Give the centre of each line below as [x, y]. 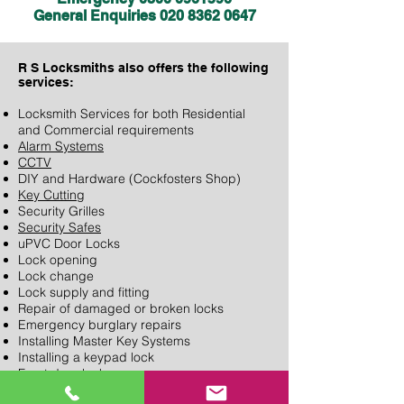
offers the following [208, 68]
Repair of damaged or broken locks [121, 308]
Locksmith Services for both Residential [132, 114]
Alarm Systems [61, 146]
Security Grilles [61, 211]
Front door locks [65, 373]
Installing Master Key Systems [104, 341]
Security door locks [73, 390]
